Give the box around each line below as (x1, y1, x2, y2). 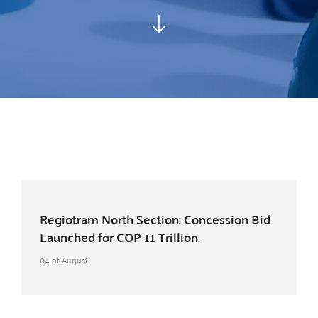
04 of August (40, 252, 88, 268)
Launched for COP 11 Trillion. (40, 225, 200, 248)
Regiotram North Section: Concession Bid (40, 207, 270, 231)
